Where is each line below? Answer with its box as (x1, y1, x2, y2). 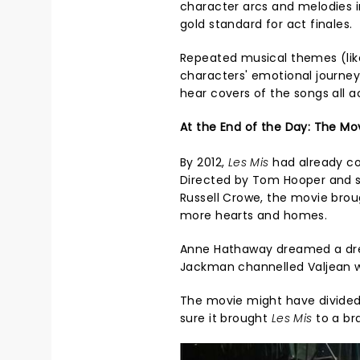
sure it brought (180, 309, 272, 326)
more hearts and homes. (180, 207, 328, 223)
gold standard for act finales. (180, 15, 353, 32)
